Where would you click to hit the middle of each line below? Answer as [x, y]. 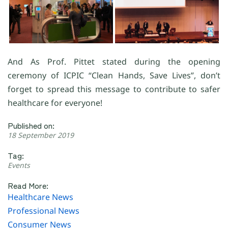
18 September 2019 [41, 135]
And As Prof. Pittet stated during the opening [114, 62]
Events [19, 165]
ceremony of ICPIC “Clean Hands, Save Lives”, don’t [114, 76]
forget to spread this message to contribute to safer [114, 89]
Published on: [31, 125]
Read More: [28, 186]
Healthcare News [40, 197]
